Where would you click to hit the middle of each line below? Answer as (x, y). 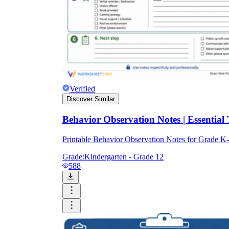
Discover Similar (91, 99)
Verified (82, 89)
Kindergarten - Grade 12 (124, 156)
